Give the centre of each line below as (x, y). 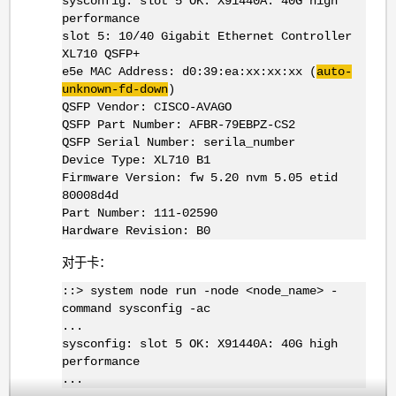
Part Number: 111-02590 (139, 213)
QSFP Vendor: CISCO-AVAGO (146, 107)
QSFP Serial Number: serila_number (178, 142)
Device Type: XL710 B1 (136, 160)
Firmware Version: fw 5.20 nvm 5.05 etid (199, 177)
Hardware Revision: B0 (136, 230)
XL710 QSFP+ (100, 53)
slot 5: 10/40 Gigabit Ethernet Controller (206, 36)
